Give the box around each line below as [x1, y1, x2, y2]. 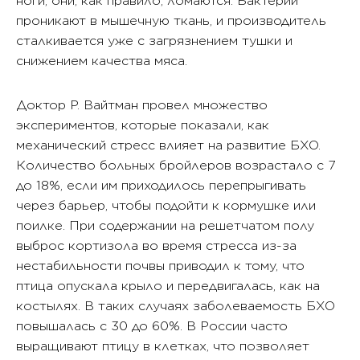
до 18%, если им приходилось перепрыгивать [16, 178, 306, 194]
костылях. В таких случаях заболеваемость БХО [16, 298, 335, 314]
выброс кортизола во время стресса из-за [16, 238, 297, 254]
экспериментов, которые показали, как [16, 117, 269, 133]
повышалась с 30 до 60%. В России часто [16, 318, 288, 334]
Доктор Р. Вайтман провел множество [16, 97, 268, 113]
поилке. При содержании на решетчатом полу [16, 218, 314, 234]
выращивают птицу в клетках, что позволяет [16, 338, 309, 354]
